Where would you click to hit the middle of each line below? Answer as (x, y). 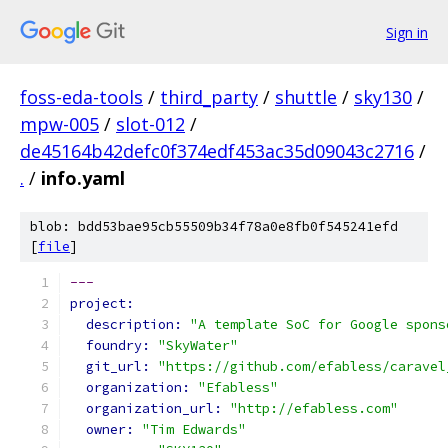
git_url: (122, 366)
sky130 (383, 97)
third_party (209, 97)
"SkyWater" (198, 345)
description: (138, 324)
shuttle (306, 97)
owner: (114, 429)
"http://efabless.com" (314, 408)
